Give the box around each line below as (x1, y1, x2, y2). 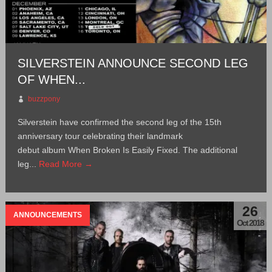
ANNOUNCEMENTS (13, 210, 82, 219)
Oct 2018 (237, 217, 264, 228)
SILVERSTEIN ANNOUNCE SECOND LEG (17, 56, 248, 70)
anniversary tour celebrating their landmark (17, 131, 183, 141)
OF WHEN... (17, 72, 86, 86)
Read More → (38, 158, 93, 169)
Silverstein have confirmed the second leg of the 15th (17, 117, 222, 127)
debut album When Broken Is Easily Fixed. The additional (17, 144, 237, 155)
